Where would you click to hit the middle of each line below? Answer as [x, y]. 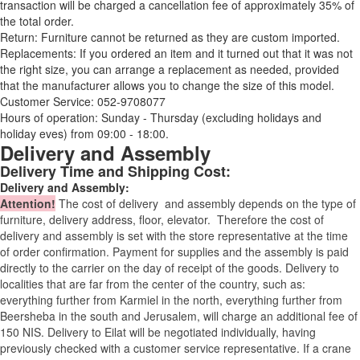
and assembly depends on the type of [259, 204]
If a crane [327, 348]
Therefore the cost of [270, 220]
